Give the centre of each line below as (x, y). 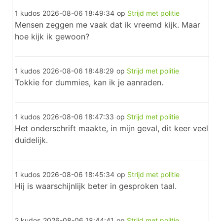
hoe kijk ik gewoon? (52, 37)
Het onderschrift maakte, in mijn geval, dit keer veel (111, 128)
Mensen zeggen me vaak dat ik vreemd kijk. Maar (108, 25)
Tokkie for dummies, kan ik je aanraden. (89, 82)
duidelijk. (31, 140)
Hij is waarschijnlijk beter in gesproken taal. (96, 186)
